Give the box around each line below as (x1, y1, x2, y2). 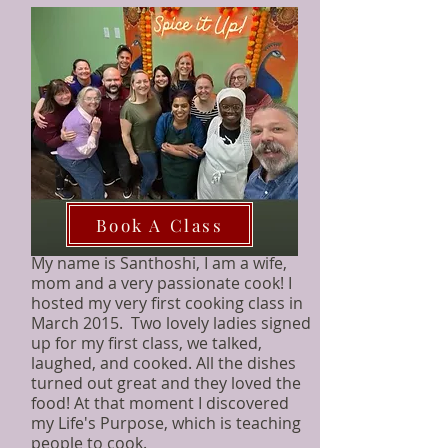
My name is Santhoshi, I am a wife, (31, 252, 287, 274)
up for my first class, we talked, (31, 332, 262, 354)
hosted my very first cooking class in (31, 292, 303, 314)
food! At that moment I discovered (31, 392, 289, 414)
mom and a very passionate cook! (31, 272, 288, 294)
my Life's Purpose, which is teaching (31, 412, 301, 434)
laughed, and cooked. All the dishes (31, 352, 296, 374)
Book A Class (95, 213, 224, 236)
